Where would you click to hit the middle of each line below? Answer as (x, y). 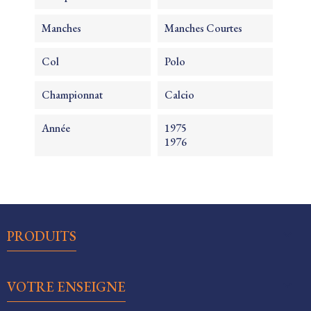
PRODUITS (42, 236)
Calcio (179, 95)
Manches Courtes (203, 28)
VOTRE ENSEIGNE (66, 287)
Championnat (72, 95)
